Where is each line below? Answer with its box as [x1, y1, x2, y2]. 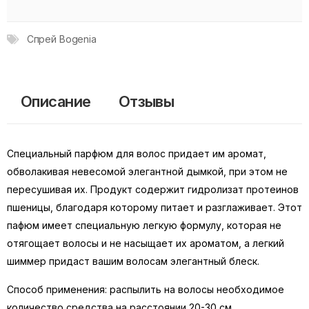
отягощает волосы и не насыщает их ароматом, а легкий [7, 237, 284, 249]
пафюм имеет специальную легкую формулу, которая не [7, 219, 281, 231]
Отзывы [118, 92, 175, 110]
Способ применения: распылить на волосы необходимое [7, 283, 284, 295]
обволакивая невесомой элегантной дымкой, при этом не [7, 165, 288, 177]
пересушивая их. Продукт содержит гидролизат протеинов [7, 183, 299, 195]
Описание [21, 92, 91, 110]
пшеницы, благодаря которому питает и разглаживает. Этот [7, 201, 302, 213]
